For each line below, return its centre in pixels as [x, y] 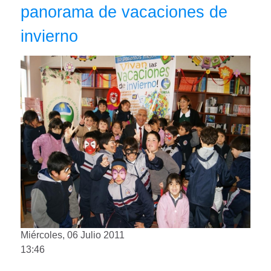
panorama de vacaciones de [124, 12]
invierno [49, 36]
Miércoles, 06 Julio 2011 [73, 235]
